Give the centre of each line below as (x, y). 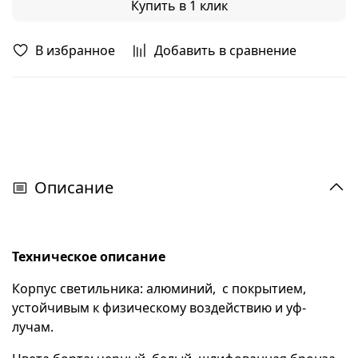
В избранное (75, 51)
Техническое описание (89, 257)
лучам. (33, 327)
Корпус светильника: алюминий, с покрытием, (159, 289)
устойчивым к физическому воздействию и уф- (159, 308)
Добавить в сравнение (225, 51)
